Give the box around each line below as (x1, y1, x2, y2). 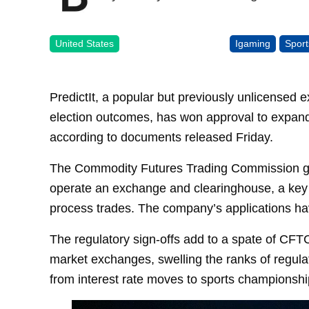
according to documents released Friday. (50, 130, 273, 145)
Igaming (235, 37, 271, 49)
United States (55, 37, 114, 49)
